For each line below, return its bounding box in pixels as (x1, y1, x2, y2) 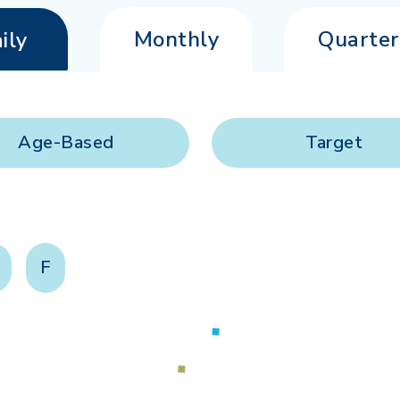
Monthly (133, 25, 219, 54)
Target (305, 130, 362, 155)
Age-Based (18, 130, 114, 155)
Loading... (198, 325, 256, 346)
